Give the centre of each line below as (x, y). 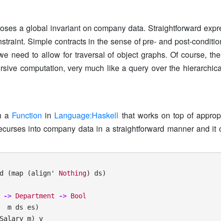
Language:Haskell (87, 115)
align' (43, 173)
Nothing (73, 173)
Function (27, 115)
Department (35, 196)
